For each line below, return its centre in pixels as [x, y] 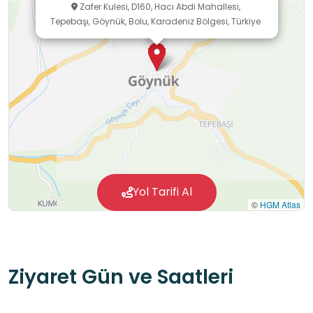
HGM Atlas [280, 205]
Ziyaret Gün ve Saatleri [121, 277]
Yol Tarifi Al [162, 192]
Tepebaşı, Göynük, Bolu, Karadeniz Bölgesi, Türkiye [155, 22]
